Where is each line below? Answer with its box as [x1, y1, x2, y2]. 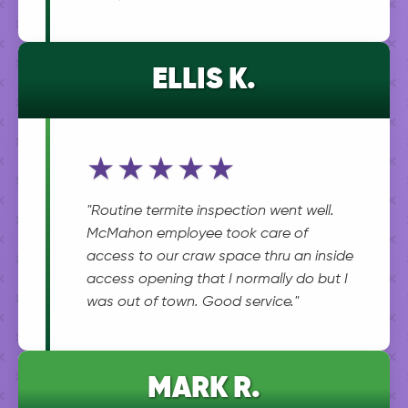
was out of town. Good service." [87, 295, 299, 310]
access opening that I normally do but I [87, 272, 348, 287]
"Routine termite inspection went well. [87, 204, 334, 219]
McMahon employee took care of [87, 227, 308, 241]
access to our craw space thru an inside [87, 250, 353, 264]
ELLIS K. [152, 66, 256, 95]
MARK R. [148, 374, 260, 403]
